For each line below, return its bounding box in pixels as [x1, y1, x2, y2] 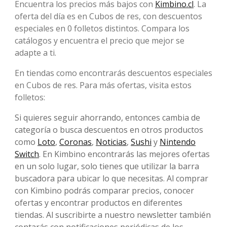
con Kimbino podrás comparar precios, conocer [15, 185, 194, 197]
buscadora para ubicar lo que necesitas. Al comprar [15, 173, 208, 184]
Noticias [96, 136, 127, 148]
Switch [15, 148, 39, 160]
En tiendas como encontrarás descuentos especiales [15, 67, 212, 79]
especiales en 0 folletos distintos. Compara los [15, 23, 190, 34]
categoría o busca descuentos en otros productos [15, 124, 203, 136]
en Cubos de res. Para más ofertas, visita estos [15, 80, 192, 91]
